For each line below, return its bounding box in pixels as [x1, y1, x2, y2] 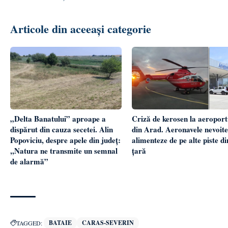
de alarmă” [10, 155, 48, 167]
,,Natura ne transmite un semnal [10, 145, 118, 156]
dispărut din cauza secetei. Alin [10, 123, 113, 135]
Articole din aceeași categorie [10, 20, 151, 37]
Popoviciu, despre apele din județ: [10, 134, 121, 146]
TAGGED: [16, 218, 42, 227]
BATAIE [49, 218, 72, 227]
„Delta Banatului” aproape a [10, 112, 106, 124]
